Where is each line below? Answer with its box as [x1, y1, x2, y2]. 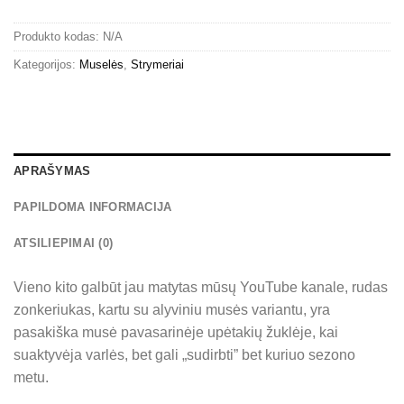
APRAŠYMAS [14, 163, 91, 178]
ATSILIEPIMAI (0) [14, 235, 114, 250]
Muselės [79, 57, 124, 71]
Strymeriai [131, 57, 184, 71]
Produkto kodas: [14, 29, 103, 43]
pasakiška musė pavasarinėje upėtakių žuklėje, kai [14, 324, 338, 340]
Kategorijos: [14, 57, 79, 71]
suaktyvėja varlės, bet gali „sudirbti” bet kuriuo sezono [14, 346, 355, 363]
